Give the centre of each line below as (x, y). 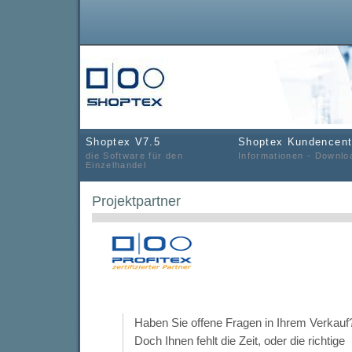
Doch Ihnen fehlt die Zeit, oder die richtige (239, 341)
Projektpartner (136, 202)
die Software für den (134, 156)
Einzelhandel (116, 165)
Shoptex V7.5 (123, 142)
